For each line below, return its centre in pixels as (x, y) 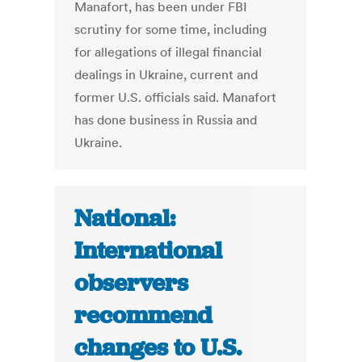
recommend (143, 316)
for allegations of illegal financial (168, 52)
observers (132, 283)
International (149, 251)
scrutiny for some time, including (171, 29)
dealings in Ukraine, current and (166, 75)
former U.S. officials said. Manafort (176, 97)
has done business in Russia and (166, 120)
